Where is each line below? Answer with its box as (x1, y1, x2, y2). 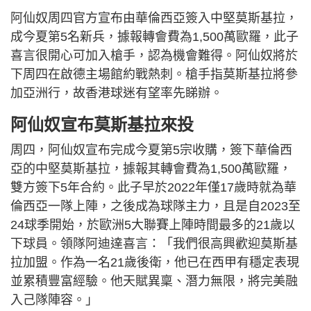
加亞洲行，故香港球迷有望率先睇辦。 (10, 86, 223, 100)
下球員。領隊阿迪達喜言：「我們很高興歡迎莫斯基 (10, 237, 298, 251)
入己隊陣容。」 (10, 293, 98, 307)
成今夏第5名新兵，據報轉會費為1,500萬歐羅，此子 (10, 30, 299, 44)
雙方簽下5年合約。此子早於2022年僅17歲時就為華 (10, 180, 296, 194)
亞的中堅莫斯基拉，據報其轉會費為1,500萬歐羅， (10, 162, 292, 176)
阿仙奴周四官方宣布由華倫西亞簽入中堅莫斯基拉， (10, 11, 298, 25)
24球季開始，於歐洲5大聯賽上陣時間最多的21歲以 (10, 218, 295, 232)
